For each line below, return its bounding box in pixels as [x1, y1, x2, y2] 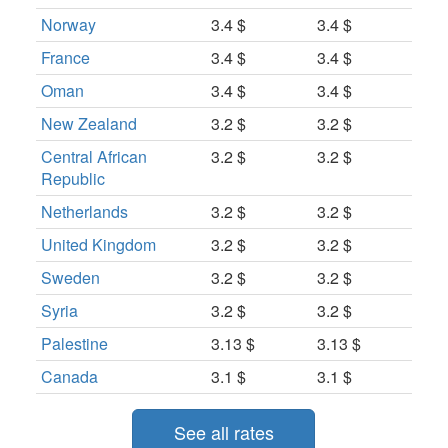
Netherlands [40, 199, 128, 223]
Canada [40, 364, 98, 388]
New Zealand [40, 111, 137, 135]
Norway [40, 12, 96, 36]
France [40, 45, 90, 69]
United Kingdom [40, 232, 156, 256]
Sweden [40, 265, 100, 289]
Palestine [40, 331, 108, 355]
